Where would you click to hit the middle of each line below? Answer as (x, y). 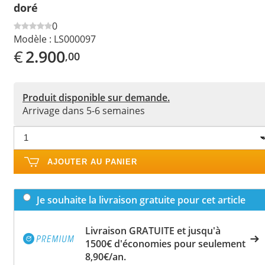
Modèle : (33, 39)
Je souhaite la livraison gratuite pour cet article (141, 200)
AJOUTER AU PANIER (92, 161)
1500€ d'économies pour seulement (165, 243)
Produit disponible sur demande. (96, 97)
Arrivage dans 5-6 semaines (84, 110)
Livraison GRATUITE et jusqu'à (153, 230)
